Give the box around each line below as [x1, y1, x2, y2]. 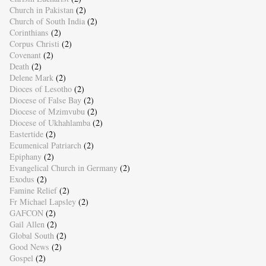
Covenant [9, 49, 41, 61]
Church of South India [9, 15, 85, 27]
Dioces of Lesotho [9, 83, 72, 95]
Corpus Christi [9, 38, 59, 50]
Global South [9, 230, 54, 242]
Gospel [9, 252, 33, 264]
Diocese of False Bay [9, 94, 81, 106]
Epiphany [9, 151, 42, 163]
